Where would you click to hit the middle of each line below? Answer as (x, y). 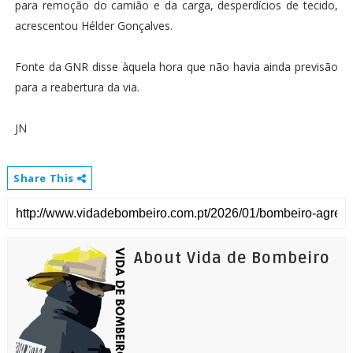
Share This (45, 178)
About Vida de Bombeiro (232, 259)
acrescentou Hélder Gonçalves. (93, 26)
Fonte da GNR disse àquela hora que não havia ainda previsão (176, 67)
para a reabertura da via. (77, 87)
